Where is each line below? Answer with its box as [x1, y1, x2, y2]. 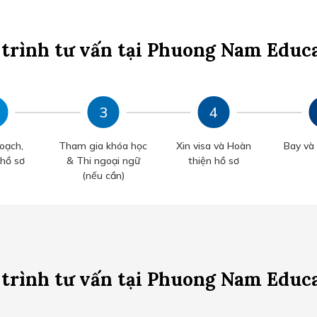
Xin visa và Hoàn [176, 139, 252, 153]
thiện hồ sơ [188, 154, 240, 168]
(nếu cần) [81, 169, 125, 183]
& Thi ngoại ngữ [66, 154, 140, 168]
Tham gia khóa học [59, 139, 148, 153]
